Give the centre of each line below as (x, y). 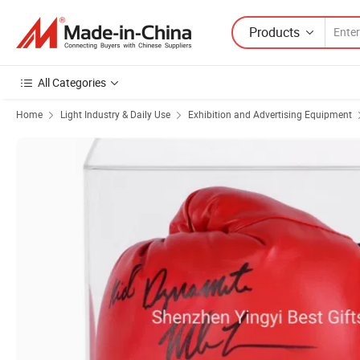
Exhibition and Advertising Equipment (270, 114)
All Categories (72, 82)
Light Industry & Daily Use (115, 114)
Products (274, 32)
